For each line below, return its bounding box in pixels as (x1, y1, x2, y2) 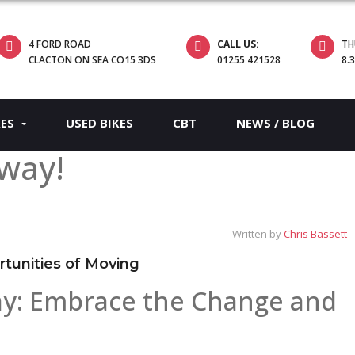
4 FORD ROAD (29, 37, 92, 51)
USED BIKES (66, 115, 133, 131)
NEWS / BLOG (236, 115, 315, 131)
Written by (232, 226, 284, 241)
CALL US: (217, 37, 260, 51)
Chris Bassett (284, 226, 347, 241)
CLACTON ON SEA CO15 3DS (29, 53, 157, 67)
